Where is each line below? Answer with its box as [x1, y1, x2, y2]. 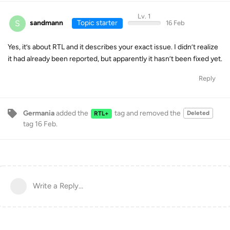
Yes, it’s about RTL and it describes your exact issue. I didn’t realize [8, 42, 218, 51]
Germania [23, 108, 54, 118]
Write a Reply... [33, 181, 83, 190]
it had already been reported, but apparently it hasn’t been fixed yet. [8, 54, 222, 63]
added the [54, 108, 90, 118]
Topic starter [76, 18, 118, 27]
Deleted [186, 109, 209, 117]
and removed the [124, 108, 182, 118]
